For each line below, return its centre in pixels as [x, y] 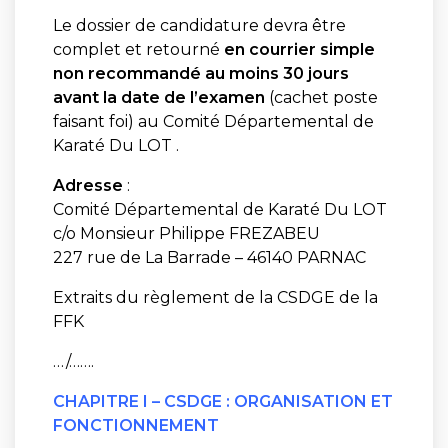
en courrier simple [299, 49]
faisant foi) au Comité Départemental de [213, 121]
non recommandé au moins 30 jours [200, 73]
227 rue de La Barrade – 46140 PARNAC [209, 257]
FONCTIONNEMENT [135, 425]
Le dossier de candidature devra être [199, 25]
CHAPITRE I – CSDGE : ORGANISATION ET [222, 401]
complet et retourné [138, 49]
